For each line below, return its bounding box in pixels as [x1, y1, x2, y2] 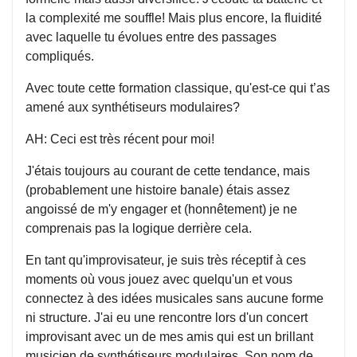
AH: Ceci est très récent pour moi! [25, 132, 214, 146]
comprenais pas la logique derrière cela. [25, 222, 252, 235]
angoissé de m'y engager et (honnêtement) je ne [25, 202, 297, 216]
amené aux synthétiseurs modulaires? [25, 100, 240, 114]
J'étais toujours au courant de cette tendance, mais [25, 164, 310, 178]
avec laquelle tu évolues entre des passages [25, 30, 277, 44]
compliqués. [25, 49, 94, 63]
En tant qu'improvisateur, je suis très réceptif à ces [25, 253, 306, 267]
